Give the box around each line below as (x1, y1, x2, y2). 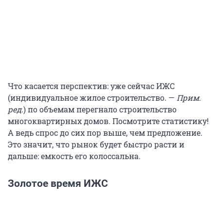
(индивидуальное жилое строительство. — (8, 92, 177, 103)
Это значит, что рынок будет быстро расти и (8, 139, 184, 149)
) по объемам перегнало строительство (23, 104, 177, 114)
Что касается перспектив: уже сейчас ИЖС (8, 80, 175, 91)
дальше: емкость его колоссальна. (8, 150, 141, 161)
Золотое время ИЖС (8, 177, 108, 189)
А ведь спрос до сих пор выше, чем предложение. (8, 127, 202, 138)
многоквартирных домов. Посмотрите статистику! (8, 115, 209, 126)
